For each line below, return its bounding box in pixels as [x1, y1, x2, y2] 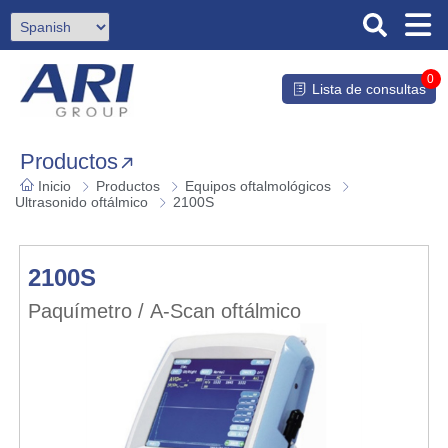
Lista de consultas [311, 80, 426, 97]
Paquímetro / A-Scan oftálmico [27, 300, 301, 323]
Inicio [38, 178, 71, 195]
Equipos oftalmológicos [185, 178, 331, 195]
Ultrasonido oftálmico [15, 194, 148, 211]
